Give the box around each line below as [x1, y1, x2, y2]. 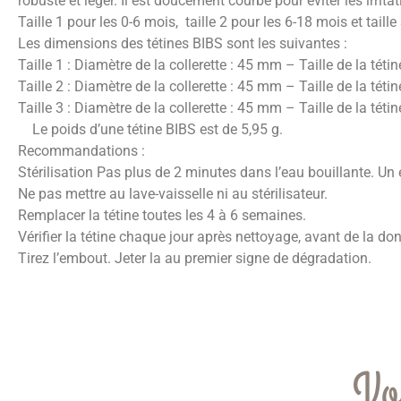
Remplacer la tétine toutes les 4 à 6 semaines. [18, 206, 306, 224]
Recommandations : [18, 141, 145, 159]
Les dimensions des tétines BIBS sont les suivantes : [18, 34, 347, 52]
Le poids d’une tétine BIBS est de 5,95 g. [18, 120, 283, 138]
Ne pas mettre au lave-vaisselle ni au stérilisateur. [18, 184, 328, 202]
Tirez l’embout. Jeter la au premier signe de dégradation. [18, 249, 371, 267]
